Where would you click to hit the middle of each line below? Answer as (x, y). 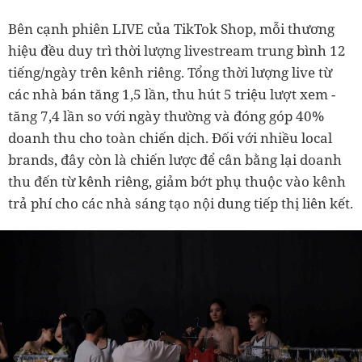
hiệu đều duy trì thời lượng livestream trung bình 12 (177, 50)
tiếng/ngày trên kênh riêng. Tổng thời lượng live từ (170, 72)
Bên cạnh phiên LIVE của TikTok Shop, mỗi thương (171, 28)
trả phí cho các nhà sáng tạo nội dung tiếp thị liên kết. (181, 203)
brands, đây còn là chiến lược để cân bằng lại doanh (175, 159)
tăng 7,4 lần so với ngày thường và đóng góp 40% (166, 116)
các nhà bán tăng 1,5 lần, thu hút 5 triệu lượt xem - (172, 94)
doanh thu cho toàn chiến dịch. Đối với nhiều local (170, 137)
